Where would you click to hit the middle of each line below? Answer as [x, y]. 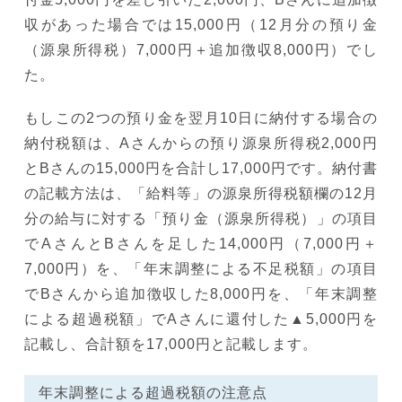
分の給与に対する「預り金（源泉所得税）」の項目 [201, 218]
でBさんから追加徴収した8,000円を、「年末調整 [201, 293]
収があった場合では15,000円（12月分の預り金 [201, 24]
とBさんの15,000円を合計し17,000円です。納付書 [201, 168]
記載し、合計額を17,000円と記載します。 [171, 344]
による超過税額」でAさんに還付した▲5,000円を [201, 319]
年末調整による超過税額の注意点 [153, 392]
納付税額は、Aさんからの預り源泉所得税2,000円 [201, 143]
